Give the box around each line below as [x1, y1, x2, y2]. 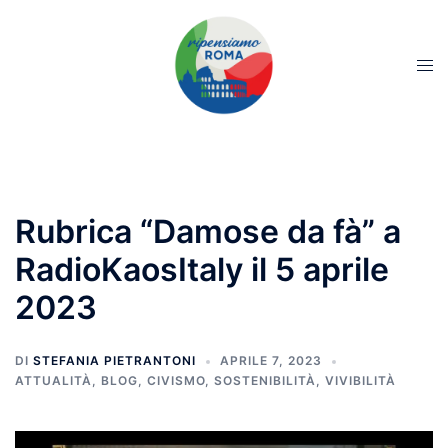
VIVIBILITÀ [325, 373, 396, 388]
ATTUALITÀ [15, 373, 92, 388]
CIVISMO [147, 373, 205, 388]
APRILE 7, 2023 [220, 353, 322, 368]
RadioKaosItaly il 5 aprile [15, 250, 389, 289]
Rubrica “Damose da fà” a [15, 212, 401, 251]
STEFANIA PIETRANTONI [33, 353, 196, 368]
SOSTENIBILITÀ [214, 373, 316, 388]
